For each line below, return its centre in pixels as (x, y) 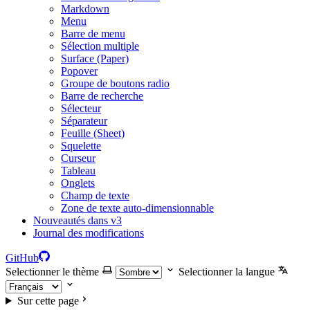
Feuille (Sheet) (93, 133)
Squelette (81, 146)
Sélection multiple (100, 46)
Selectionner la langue (227, 272)
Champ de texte (95, 195)
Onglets (78, 183)
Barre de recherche (102, 96)
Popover (79, 71)
